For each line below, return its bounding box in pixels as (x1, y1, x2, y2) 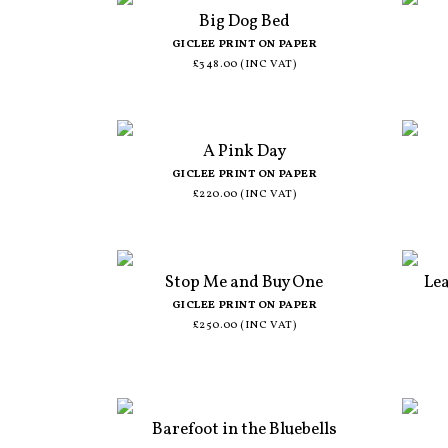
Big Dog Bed (198, 9, 290, 33)
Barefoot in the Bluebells (151, 418, 337, 442)
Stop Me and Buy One (165, 270, 324, 294)
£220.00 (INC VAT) (192, 187, 297, 203)
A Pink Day (202, 140, 286, 164)
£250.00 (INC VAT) (192, 317, 297, 333)
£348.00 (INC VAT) (192, 56, 297, 72)
